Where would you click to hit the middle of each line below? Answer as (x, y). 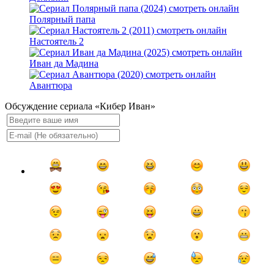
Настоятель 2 (57, 42)
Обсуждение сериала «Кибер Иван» (80, 106)
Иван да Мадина (64, 64)
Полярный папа (62, 20)
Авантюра (51, 86)
